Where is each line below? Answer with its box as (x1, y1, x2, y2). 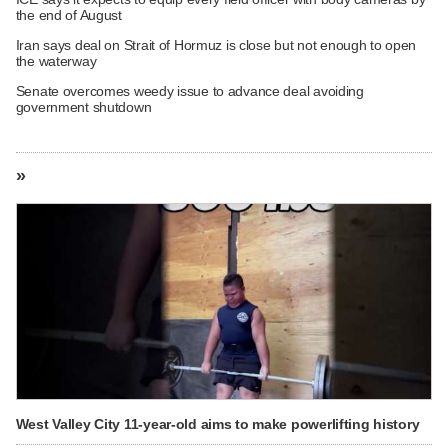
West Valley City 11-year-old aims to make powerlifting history (15, 415, 420, 432)
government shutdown (15, 98, 152, 115)
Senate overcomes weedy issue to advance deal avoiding (15, 82, 364, 99)
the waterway (15, 52, 97, 69)
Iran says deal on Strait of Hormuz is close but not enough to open (15, 36, 417, 53)
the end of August (15, 6, 122, 23)
